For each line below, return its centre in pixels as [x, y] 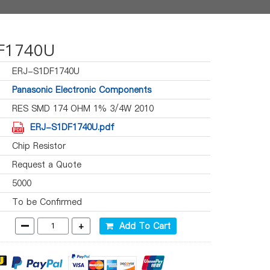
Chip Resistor [39, 146]
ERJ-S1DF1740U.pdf [72, 127]
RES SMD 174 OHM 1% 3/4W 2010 [83, 108]
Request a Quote [47, 165]
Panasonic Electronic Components [82, 90]
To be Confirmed [47, 202]
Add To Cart [142, 226]
